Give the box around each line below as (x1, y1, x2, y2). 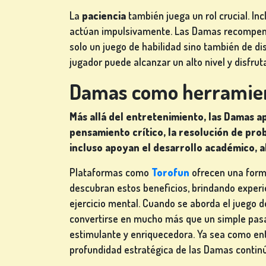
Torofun (151, 166, 189, 179)
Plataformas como (69, 166, 151, 179)
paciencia (82, 9, 126, 23)
